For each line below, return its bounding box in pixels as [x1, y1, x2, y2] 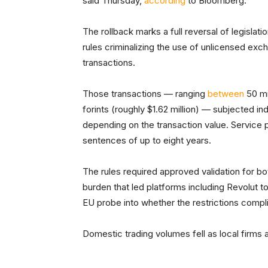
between [208, 88, 244, 100]
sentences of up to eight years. [83, 135, 211, 147]
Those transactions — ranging [83, 88, 208, 100]
